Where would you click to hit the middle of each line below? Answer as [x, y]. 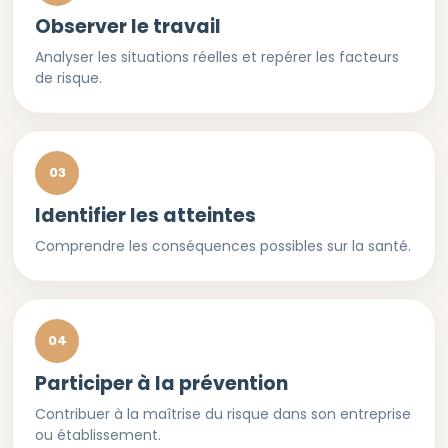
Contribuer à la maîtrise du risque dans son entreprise [223, 414]
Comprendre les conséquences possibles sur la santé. [223, 246]
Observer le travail [128, 26]
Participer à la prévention [161, 383]
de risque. [68, 78]
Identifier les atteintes [145, 215]
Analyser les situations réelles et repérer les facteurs [217, 57]
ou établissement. [98, 435]
